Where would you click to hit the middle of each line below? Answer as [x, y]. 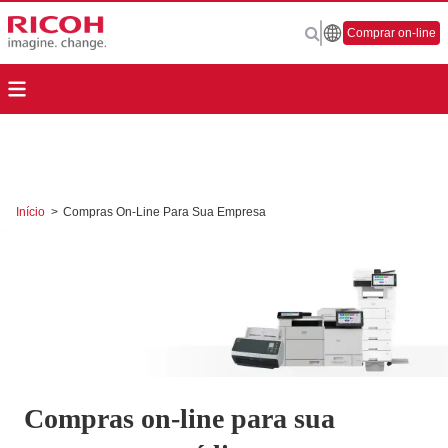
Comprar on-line [391, 33]
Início [32, 212]
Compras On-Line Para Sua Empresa [164, 212]
